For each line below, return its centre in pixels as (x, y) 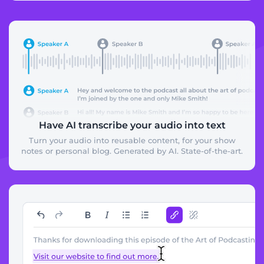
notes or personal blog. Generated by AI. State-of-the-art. (132, 151)
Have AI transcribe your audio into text (132, 126)
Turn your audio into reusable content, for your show (132, 141)
